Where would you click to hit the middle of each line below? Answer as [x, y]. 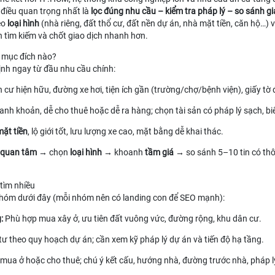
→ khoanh [123, 152]
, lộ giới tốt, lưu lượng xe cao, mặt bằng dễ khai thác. [126, 131]
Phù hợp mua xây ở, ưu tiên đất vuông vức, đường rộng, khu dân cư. [132, 219]
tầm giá [159, 152]
